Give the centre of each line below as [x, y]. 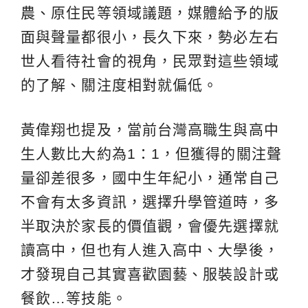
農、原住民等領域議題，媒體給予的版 [150, 13]
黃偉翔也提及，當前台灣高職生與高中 [150, 130]
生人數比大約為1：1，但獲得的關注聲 [151, 154]
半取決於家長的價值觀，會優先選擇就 [150, 226]
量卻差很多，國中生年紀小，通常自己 [150, 178]
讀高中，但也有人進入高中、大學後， [150, 250]
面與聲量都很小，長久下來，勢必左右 [150, 37]
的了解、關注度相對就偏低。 [120, 85]
